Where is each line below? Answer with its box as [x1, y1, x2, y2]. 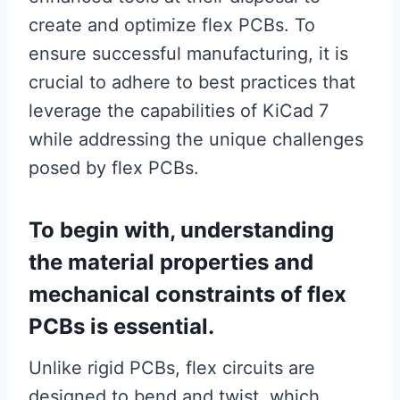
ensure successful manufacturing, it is [29, 42, 348, 64]
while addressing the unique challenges [29, 128, 363, 150]
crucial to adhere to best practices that [29, 71, 355, 93]
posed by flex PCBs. [29, 156, 199, 179]
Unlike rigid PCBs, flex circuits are [29, 356, 315, 379]
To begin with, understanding [29, 216, 334, 243]
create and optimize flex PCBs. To [29, 13, 315, 36]
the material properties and [29, 248, 313, 275]
